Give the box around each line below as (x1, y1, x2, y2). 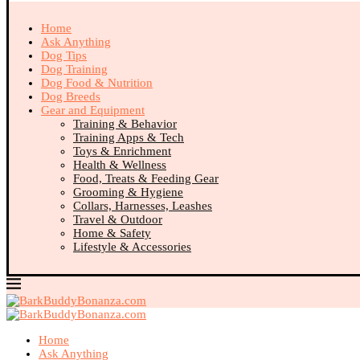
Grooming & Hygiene (73, 186, 183, 198)
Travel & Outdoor (73, 213, 162, 226)
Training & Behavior (73, 117, 177, 130)
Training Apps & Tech (73, 131, 184, 144)
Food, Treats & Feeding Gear (73, 172, 219, 185)
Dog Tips (41, 49, 87, 62)
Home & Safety (73, 227, 151, 239)
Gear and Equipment (41, 104, 145, 117)
